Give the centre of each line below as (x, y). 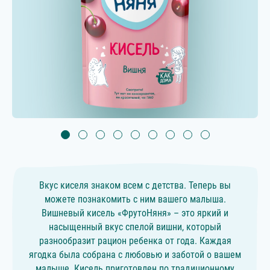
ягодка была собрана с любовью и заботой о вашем (135, 255)
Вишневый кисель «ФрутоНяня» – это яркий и (135, 213)
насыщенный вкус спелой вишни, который (135, 227)
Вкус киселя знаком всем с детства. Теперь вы (135, 186)
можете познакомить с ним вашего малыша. (135, 199)
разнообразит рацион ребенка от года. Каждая (135, 241)
